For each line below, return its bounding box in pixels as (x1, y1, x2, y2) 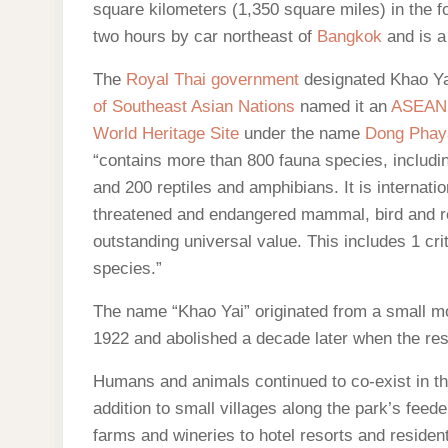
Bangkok (317, 27, 382, 46)
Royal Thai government (126, 70, 299, 89)
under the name (239, 124, 365, 143)
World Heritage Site (93, 124, 239, 143)
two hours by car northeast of (93, 27, 317, 46)
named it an (295, 97, 391, 116)
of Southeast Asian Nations (93, 97, 295, 116)
